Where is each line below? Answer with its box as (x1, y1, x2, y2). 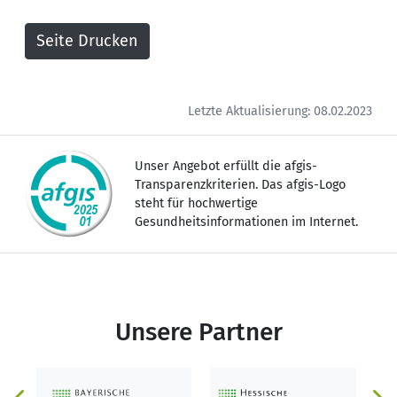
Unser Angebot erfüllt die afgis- (135, 158, 317, 174)
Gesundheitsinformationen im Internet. (135, 214, 358, 230)
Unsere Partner (114, 316, 283, 346)
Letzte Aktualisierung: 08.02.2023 (188, 103, 372, 119)
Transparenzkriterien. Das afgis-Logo (135, 176, 346, 192)
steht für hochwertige (135, 195, 258, 211)
